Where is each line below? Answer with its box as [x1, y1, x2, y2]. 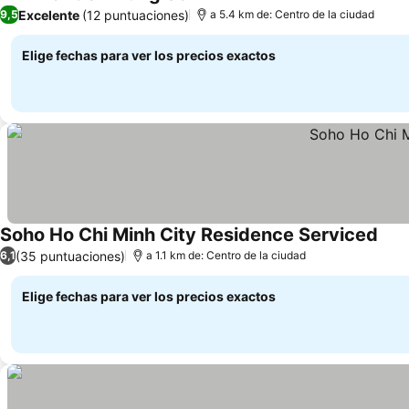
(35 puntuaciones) [16, 247, 125, 264]
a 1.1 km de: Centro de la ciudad [146, 248, 306, 262]
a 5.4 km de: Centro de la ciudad [210, 7, 374, 21]
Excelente [18, 6, 79, 23]
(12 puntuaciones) [82, 6, 189, 23]
